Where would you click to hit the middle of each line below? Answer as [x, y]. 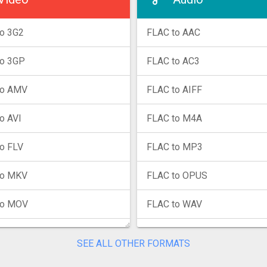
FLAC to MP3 [175, 147]
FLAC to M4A [174, 119]
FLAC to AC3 [173, 61]
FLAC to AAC [173, 33]
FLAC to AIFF [174, 90]
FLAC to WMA [176, 233]
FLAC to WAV [174, 204]
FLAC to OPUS [177, 176]
